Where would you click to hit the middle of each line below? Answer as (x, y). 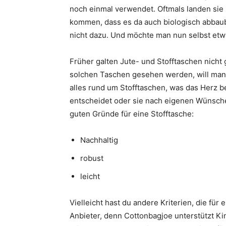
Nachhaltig (99, 140)
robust (92, 158)
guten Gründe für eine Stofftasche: (132, 114)
